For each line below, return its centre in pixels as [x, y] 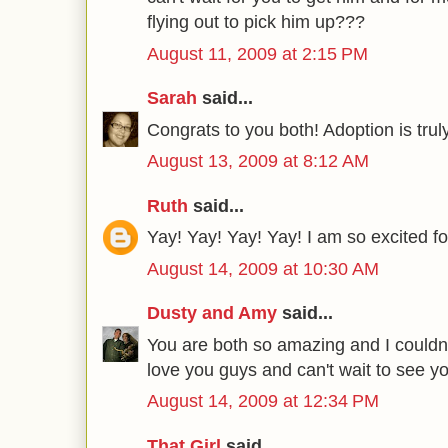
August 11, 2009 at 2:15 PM [257, 53]
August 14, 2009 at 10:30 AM [263, 268]
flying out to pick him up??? [256, 22]
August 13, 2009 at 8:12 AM [258, 161]
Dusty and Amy [212, 313]
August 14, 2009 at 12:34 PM [263, 401]
